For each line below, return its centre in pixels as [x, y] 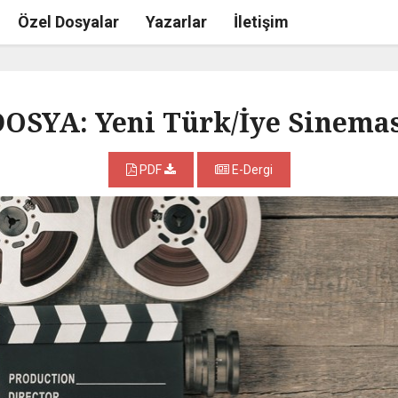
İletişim [261, 22]
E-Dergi [251, 170]
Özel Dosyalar [68, 22]
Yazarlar [176, 22]
